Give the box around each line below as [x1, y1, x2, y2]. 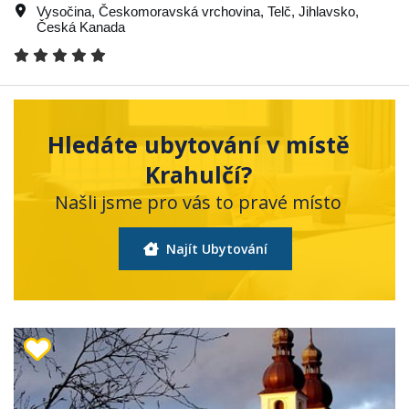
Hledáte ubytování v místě [47, 128, 350, 160]
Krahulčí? [144, 158, 252, 190]
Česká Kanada [37, 18, 125, 35]
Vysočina [37, 3, 91, 19]
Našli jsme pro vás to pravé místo [55, 189, 341, 215]
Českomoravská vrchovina [99, 3, 260, 19]
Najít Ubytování [162, 239, 267, 257]
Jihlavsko [299, 3, 355, 19]
